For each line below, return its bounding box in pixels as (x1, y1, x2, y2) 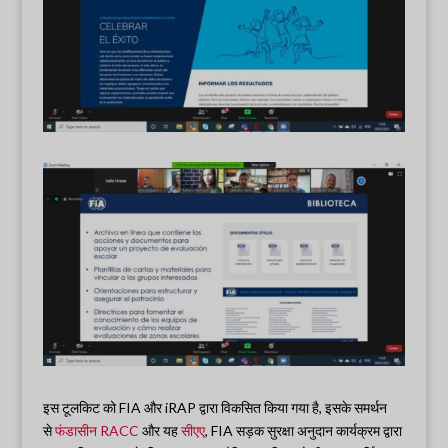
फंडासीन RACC (51, 422, 139, 440)
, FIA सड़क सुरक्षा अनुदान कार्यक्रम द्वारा (204, 422, 402, 440)
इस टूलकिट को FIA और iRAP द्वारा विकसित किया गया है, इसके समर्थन (42, 399, 387, 417)
